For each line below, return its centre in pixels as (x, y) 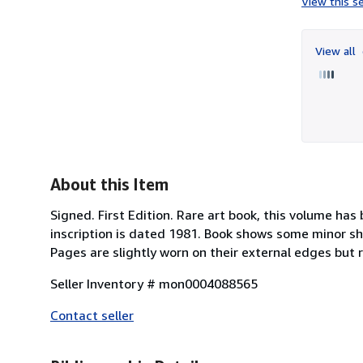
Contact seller (92, 315)
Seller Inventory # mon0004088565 (154, 283)
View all (337, 50)
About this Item (109, 184)
